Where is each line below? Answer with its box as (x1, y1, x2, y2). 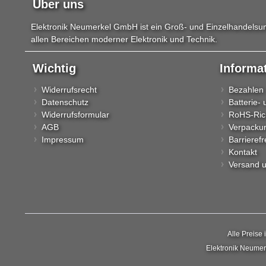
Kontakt (229, 147, 257, 157)
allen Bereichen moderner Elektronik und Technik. (31, 34, 217, 44)
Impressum (42, 135, 84, 145)
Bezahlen (229, 85, 264, 95)
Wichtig (33, 62, 76, 75)
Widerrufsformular (42, 110, 109, 120)
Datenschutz (42, 97, 88, 107)
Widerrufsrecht (42, 85, 97, 95)
